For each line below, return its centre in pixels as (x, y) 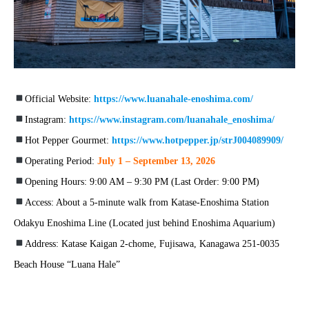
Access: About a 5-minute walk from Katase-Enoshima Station (147, 203)
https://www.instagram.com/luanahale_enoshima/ (171, 120)
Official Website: (59, 99)
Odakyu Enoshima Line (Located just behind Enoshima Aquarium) (144, 223)
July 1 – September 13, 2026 (156, 161)
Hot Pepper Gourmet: (68, 141)
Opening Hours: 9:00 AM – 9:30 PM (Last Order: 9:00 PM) (142, 182)
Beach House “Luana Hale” (67, 265)
